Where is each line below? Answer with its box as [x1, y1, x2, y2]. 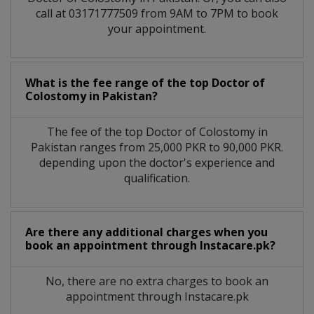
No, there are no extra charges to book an [46, 273, 268, 289]
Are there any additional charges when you [25, 224, 268, 240]
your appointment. [108, 21, 206, 37]
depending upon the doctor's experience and [39, 155, 275, 171]
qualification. [124, 170, 190, 186]
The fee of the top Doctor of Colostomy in [46, 124, 268, 140]
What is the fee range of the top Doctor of [25, 75, 265, 91]
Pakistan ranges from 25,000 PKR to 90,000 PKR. [31, 139, 283, 156]
